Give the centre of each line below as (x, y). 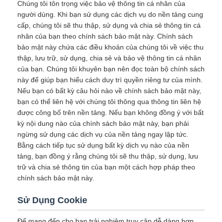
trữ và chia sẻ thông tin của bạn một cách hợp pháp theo (106, 167)
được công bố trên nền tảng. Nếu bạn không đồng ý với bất (111, 112)
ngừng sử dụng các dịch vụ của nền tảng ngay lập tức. (103, 134)
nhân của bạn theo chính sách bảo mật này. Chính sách (105, 36)
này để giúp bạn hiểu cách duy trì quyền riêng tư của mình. (110, 80)
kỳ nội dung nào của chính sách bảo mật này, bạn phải (103, 123)
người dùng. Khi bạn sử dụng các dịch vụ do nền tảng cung (110, 14)
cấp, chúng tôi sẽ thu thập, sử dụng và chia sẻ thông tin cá (109, 25)
